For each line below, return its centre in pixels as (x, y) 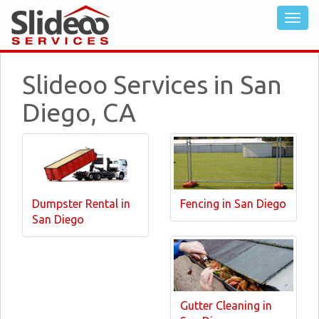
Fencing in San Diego (233, 203)
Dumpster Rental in (81, 203)
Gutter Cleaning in (226, 305)
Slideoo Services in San (152, 84)
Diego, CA (79, 112)
